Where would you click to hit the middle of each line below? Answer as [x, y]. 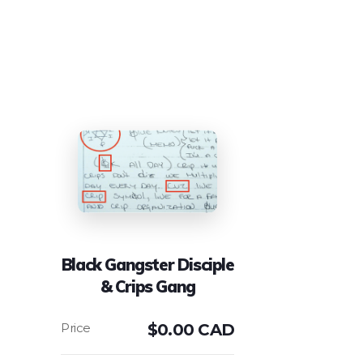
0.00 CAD [196, 329]
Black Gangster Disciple [147, 264]
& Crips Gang [147, 286]
